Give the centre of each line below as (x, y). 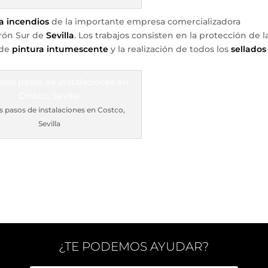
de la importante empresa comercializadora (145, 22)
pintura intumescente (60, 49)
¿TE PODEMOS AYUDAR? (134, 246)
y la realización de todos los (171, 49)
